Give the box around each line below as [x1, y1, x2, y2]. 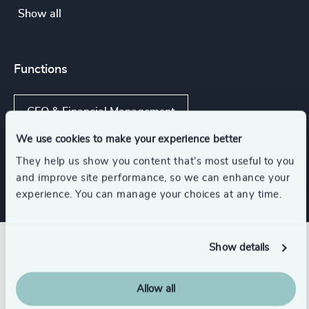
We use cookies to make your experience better [16, 134, 242, 145]
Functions [14, 63, 68, 76]
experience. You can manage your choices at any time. [16, 189, 281, 199]
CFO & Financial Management [27, 106, 175, 117]
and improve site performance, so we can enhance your [16, 172, 290, 183]
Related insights [14, 248, 185, 275]
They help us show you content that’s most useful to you [16, 156, 295, 166]
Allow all [137, 283, 175, 294]
